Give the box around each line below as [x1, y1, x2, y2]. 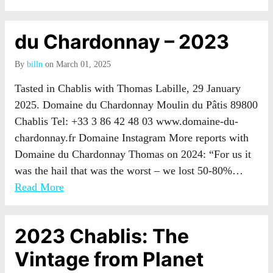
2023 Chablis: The [15, 224, 189, 248]
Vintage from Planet [15, 247, 204, 271]
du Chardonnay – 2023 [15, 30, 229, 54]
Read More [15, 181, 64, 193]
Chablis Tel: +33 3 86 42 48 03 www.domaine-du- [15, 115, 238, 127]
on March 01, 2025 [43, 60, 111, 69]
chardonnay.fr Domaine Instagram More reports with [15, 132, 249, 144]
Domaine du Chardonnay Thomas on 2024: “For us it [15, 148, 251, 160]
